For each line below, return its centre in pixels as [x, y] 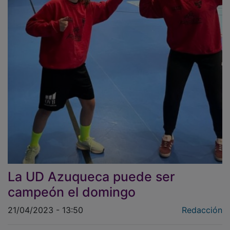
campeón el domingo [72, 185]
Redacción [202, 203]
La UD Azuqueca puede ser [91, 169]
